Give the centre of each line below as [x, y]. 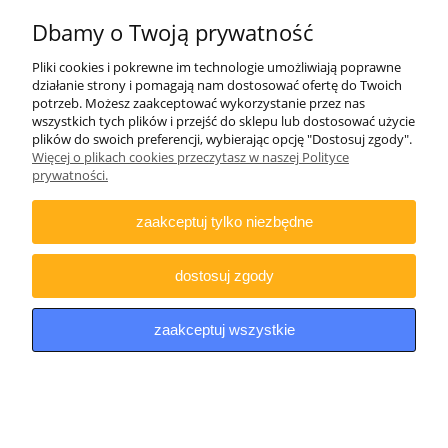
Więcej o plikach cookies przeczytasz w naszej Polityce [190, 157]
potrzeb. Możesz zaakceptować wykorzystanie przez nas [198, 103]
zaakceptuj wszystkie [224, 329]
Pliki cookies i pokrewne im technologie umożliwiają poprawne [216, 67]
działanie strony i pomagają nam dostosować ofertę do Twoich [217, 85]
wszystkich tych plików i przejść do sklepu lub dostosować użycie [223, 121]
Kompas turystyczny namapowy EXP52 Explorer [205, 111]
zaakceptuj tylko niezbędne [224, 221]
